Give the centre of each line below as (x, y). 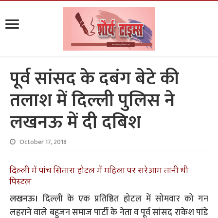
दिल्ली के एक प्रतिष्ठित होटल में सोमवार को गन (123, 199)
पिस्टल (21, 182)
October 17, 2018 (43, 142)
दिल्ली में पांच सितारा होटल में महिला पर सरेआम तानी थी (99, 171)
